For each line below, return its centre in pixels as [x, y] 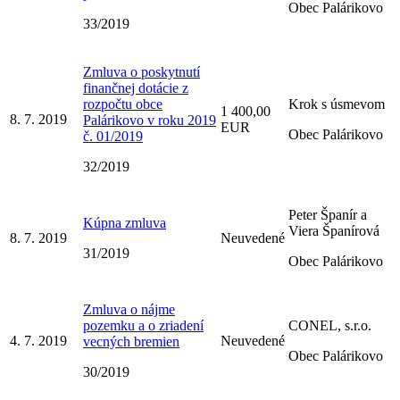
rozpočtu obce [123, 104]
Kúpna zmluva [125, 222]
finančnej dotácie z [136, 87]
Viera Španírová [334, 230]
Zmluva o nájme [129, 309]
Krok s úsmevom [337, 104]
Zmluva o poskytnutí [142, 71]
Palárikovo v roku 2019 [150, 120]
